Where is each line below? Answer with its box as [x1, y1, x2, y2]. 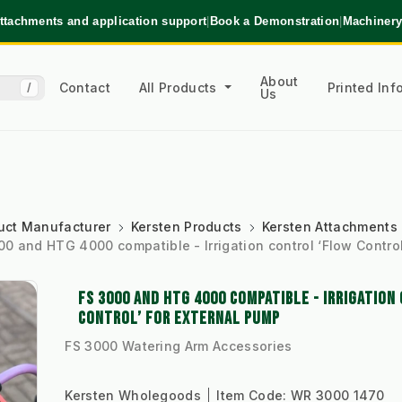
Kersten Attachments [261, 219, 398, 235]
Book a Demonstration [209, 13, 340, 28]
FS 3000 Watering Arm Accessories [65, 338, 293, 354]
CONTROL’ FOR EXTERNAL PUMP [78, 308, 281, 330]
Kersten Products [130, 219, 242, 235]
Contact [58, 79, 110, 95]
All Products [138, 79, 222, 95]
